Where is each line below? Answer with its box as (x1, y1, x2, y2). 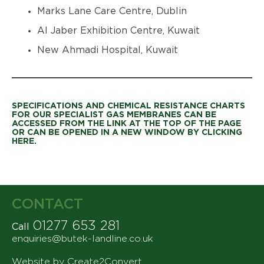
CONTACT (11, 197, 83, 212)
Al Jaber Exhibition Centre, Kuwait (37, 26, 200, 36)
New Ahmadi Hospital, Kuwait (37, 45, 178, 55)
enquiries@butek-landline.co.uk (11, 233, 153, 243)
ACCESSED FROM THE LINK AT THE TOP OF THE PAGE (12, 120, 241, 128)
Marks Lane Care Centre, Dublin (37, 6, 187, 16)
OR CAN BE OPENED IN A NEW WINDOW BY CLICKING (12, 128, 242, 137)
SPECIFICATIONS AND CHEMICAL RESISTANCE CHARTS (12, 102, 245, 111)
